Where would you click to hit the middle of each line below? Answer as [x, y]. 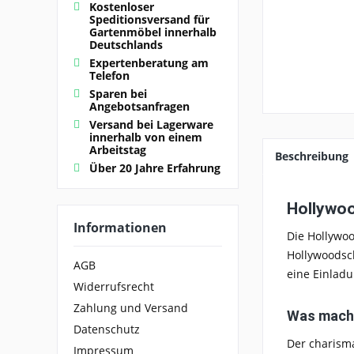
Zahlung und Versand [131, 308]
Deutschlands [126, 44]
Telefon [109, 75]
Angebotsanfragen [139, 106]
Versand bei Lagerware [151, 124]
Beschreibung [312, 156]
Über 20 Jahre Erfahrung [155, 168]
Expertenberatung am [149, 62]
